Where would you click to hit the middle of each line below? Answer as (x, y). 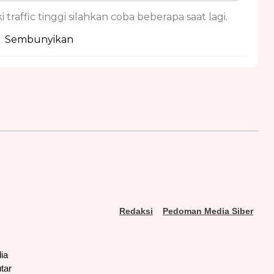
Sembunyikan (39, 40)
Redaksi (136, 211)
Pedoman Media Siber (208, 211)
